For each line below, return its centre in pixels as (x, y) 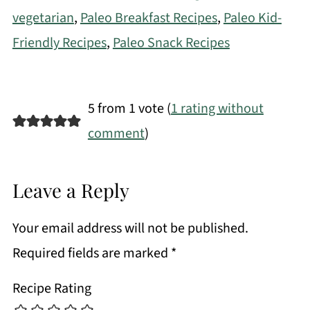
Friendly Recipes (59, 43)
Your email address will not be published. (130, 229)
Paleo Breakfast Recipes (148, 18)
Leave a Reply (71, 190)
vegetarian (43, 18)
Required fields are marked (91, 254)
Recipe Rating (52, 289)
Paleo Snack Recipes (171, 43)
